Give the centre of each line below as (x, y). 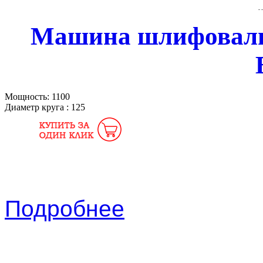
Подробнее (65, 209)
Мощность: (28, 97)
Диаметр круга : (38, 107)
